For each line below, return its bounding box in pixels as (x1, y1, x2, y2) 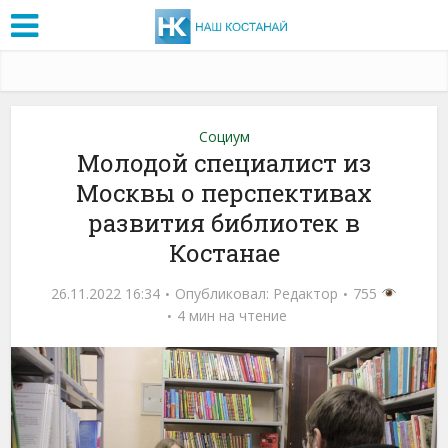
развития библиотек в (88, 206, 360, 239)
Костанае (168, 236, 280, 269)
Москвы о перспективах (76, 176, 372, 209)
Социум (198, 126, 250, 146)
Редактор (273, 283, 339, 303)
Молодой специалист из (76, 146, 372, 179)
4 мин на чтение (176, 305, 287, 325)
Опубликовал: (175, 283, 274, 303)
